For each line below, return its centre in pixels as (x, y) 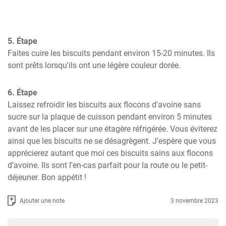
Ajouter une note (42, 201)
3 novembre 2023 (194, 201)
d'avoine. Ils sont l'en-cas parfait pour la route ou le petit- (107, 165)
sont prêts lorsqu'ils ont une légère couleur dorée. (94, 65)
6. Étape (22, 93)
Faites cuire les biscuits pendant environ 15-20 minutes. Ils (111, 53)
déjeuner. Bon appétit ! (47, 177)
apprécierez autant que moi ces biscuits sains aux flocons (110, 153)
